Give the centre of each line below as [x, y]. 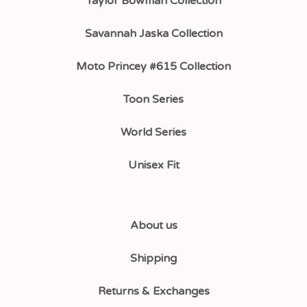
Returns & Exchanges [153, 292]
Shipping [153, 259]
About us [153, 226]
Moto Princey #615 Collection [153, 67]
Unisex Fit [153, 165]
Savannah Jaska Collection [153, 34]
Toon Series [153, 100]
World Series [153, 133]
